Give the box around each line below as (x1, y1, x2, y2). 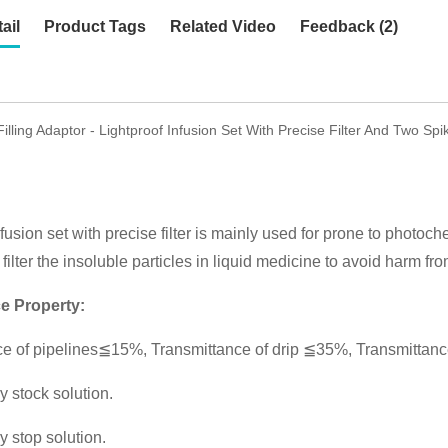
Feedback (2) (300, 18, 398, 35)
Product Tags (44, 18, 146, 35)
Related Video (170, 18, 276, 35)
